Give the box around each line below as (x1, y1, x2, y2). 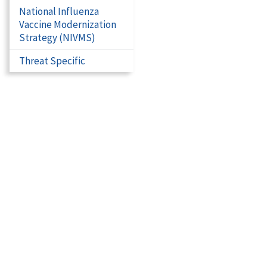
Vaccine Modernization (19, 18, 116, 31)
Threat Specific (19, 54, 85, 67)
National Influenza (19, 5, 99, 18)
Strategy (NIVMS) (19, 31, 95, 44)
